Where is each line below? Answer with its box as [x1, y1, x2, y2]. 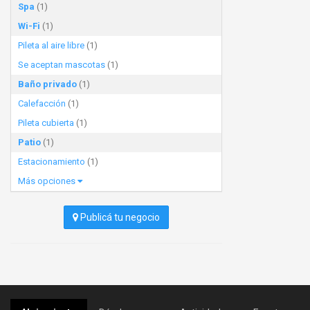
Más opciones [18, 176, 77, 186]
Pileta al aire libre [18, 40, 84, 51]
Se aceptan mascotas [18, 60, 105, 70]
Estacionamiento [18, 156, 85, 167]
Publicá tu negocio [78, 212, 160, 223]
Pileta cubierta [18, 118, 74, 128]
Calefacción [18, 98, 66, 109]
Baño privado [18, 79, 77, 89]
